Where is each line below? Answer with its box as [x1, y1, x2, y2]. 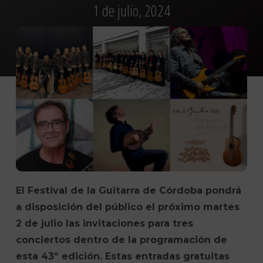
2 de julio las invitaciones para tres [16, 218, 194, 230]
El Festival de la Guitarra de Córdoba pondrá [16, 185, 242, 197]
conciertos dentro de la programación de [16, 234, 228, 246]
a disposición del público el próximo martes [16, 201, 240, 213]
